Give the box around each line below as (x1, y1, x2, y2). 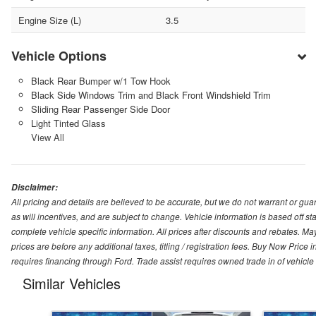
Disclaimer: (11, 181, 58, 193)
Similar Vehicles (23, 272, 121, 293)
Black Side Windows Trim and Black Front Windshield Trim (30, 87, 271, 102)
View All (30, 130, 64, 144)
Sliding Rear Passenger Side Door (30, 102, 170, 116)
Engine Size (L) (18, 13, 81, 27)
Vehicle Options (11, 46, 107, 65)
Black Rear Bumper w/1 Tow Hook (30, 73, 171, 87)
